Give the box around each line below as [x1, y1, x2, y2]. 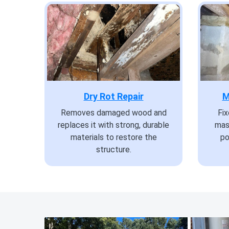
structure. [96, 145, 131, 155]
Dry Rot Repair [83, 91, 144, 102]
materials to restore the [70, 132, 157, 143]
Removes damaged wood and [60, 108, 167, 118]
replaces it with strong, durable [58, 120, 169, 130]
